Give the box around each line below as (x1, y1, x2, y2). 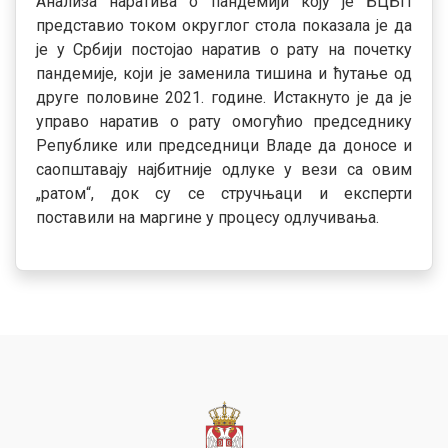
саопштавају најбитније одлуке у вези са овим (36, 160, 412, 179)
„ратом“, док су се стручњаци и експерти (36, 184, 412, 203)
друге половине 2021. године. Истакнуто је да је (36, 88, 412, 107)
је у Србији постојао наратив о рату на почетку (36, 40, 412, 59)
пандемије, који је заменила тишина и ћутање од (36, 64, 412, 83)
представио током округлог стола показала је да (36, 16, 412, 35)
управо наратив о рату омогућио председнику (36, 112, 412, 131)
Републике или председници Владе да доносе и (36, 136, 412, 155)
